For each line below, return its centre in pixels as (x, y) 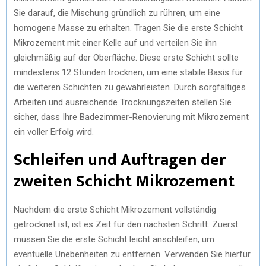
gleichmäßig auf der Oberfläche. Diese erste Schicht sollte (126, 57)
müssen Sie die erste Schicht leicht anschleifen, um (114, 239)
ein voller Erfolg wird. (54, 132)
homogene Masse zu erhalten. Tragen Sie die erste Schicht (128, 28)
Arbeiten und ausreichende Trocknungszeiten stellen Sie (123, 102)
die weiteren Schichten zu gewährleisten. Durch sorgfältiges (130, 87)
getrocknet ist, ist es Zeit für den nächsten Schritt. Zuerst (126, 224)
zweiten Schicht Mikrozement (124, 181)
